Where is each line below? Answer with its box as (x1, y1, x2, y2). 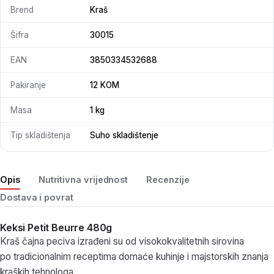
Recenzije (146, 174, 190, 185)
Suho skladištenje (90, 130, 158, 140)
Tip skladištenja (10, 130, 70, 140)
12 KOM (90, 80, 119, 90)
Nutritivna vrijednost (38, 174, 128, 185)
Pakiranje (10, 80, 46, 90)
